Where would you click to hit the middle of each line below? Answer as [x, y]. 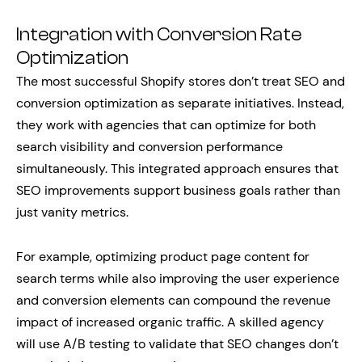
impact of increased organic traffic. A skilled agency [170, 322]
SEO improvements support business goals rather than [178, 190]
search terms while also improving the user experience [178, 278]
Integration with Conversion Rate [159, 35]
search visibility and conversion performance [149, 147]
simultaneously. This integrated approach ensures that [177, 168]
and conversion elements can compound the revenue [173, 300]
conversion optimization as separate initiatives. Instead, [180, 103]
